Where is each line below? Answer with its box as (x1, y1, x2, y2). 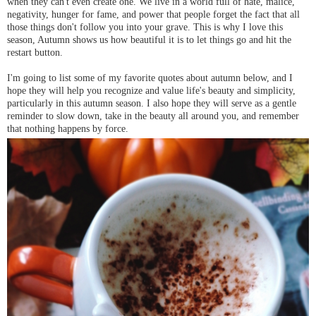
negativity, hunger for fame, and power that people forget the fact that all (7, 8, 300, 20)
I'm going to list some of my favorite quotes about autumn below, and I (7, 72, 293, 84)
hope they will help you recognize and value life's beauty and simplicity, (7, 85, 296, 97)
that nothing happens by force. (7, 123, 131, 135)
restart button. (7, 47, 63, 59)
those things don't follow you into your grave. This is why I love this (7, 21, 283, 33)
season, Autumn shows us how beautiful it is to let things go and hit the (7, 34, 291, 46)
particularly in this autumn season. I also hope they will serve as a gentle (7, 97, 296, 109)
